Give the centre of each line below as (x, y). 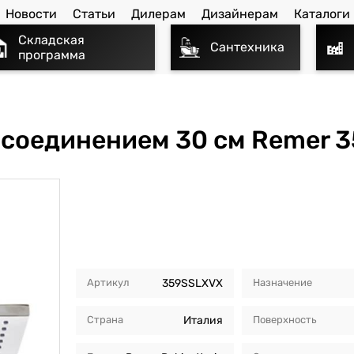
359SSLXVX (192, 283)
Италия (203, 320)
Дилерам (158, 14)
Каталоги (322, 14)
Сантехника (247, 47)
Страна (105, 319)
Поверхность (284, 319)
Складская (51, 40)
